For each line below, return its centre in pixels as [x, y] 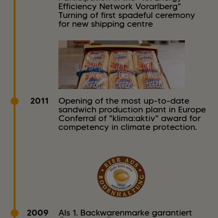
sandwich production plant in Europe [132, 110]
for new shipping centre [106, 24]
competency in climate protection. [128, 127]
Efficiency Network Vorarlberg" [120, 7]
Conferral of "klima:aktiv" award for [129, 118]
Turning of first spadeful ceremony [127, 15]
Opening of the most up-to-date [124, 101]
